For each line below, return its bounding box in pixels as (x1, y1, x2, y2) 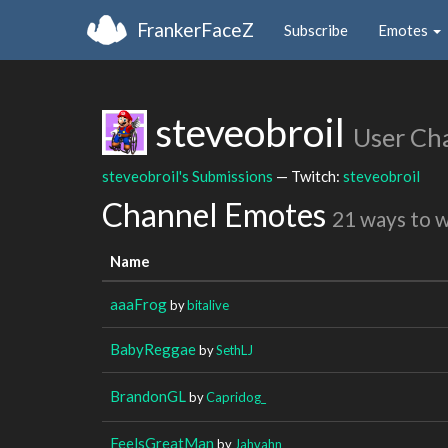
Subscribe (284, 20, 348, 39)
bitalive (187, 296, 229, 313)
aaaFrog (110, 294, 167, 313)
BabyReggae (110, 339, 196, 358)
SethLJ (216, 341, 253, 358)
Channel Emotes (102, 195, 332, 234)
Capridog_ (206, 388, 266, 405)
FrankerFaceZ (137, 17, 254, 41)
